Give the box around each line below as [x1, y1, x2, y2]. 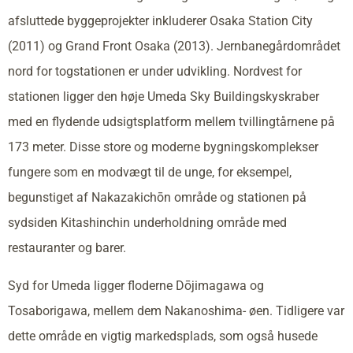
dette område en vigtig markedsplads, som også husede [8, 328, 318, 344]
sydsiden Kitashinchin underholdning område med [8, 214, 287, 230]
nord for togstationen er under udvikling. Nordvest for [8, 63, 302, 79]
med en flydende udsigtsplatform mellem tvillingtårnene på [8, 113, 335, 129]
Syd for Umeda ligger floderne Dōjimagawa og [8, 277, 264, 293]
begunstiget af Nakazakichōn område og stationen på [8, 189, 307, 205]
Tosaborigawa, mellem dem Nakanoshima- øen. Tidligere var [8, 303, 344, 318]
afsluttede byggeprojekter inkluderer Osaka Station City [8, 13, 313, 28]
